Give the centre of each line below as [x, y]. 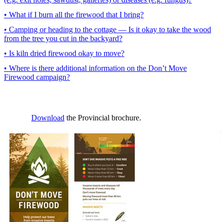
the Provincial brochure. [103, 117]
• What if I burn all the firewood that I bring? [74, 14]
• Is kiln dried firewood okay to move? [64, 53]
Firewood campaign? [37, 77]
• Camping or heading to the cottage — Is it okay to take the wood [108, 29]
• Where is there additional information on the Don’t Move [95, 68]
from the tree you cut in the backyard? [63, 38]
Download [48, 117]
